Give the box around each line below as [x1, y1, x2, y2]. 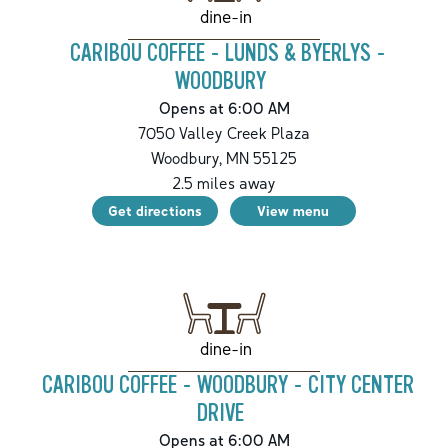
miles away [193, 173, 276, 194]
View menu [257, 202, 329, 220]
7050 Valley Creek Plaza [138, 123, 310, 144]
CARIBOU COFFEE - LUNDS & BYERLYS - [70, 40, 386, 68]
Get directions [108, 202, 202, 220]
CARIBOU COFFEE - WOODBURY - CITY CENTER [42, 372, 414, 400]
